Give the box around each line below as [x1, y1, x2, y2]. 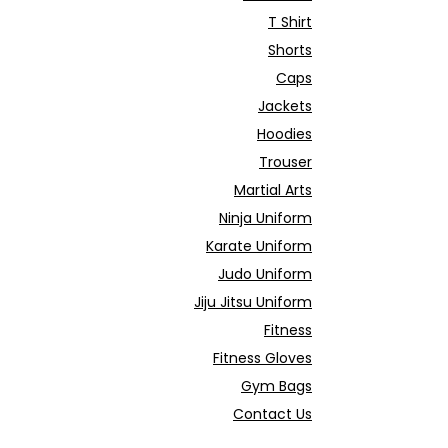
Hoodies [257, 124, 312, 144]
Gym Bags [241, 376, 312, 396]
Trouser [259, 152, 312, 172]
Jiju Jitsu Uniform [194, 292, 312, 312]
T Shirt [268, 12, 312, 32]
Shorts [268, 40, 312, 60]
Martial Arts [234, 180, 312, 200]
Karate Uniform [206, 236, 312, 256]
